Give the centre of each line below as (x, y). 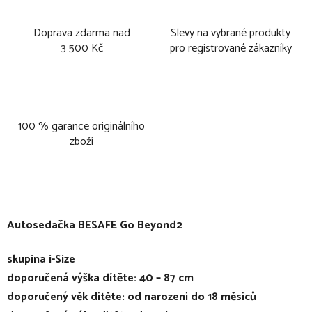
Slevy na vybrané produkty (231, 33)
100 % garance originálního (81, 126)
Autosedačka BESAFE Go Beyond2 (95, 225)
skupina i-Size (41, 259)
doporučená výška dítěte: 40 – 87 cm (100, 278)
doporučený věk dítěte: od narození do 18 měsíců (132, 297)
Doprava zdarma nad (81, 33)
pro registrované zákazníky (231, 48)
